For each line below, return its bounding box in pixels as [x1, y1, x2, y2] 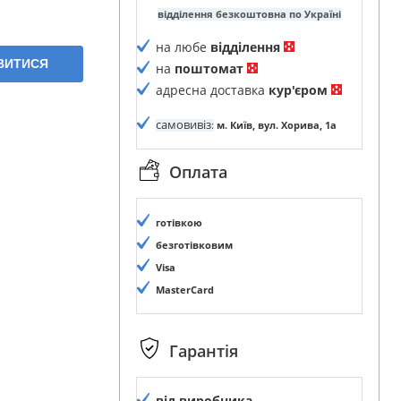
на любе [155, 38, 210, 56]
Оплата [168, 161, 227, 183]
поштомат [174, 60, 243, 78]
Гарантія [168, 340, 238, 363]
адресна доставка [155, 81, 265, 99]
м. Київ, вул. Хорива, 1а [213, 119, 337, 132]
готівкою [155, 216, 202, 229]
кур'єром [264, 81, 331, 99]
